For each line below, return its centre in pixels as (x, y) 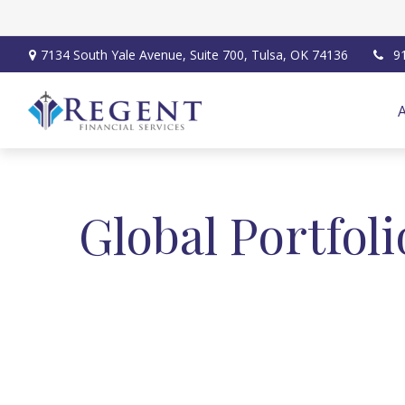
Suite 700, (218, 54)
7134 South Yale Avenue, (115, 54)
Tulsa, (268, 54)
